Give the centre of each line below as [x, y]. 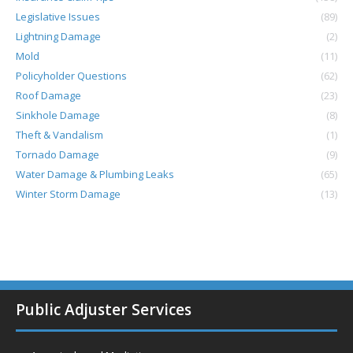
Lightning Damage [58, 36]
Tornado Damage [58, 154]
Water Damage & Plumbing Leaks [95, 174]
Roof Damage [48, 95]
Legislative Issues [58, 17]
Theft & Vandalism [59, 135]
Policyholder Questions [71, 76]
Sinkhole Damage [58, 115]
